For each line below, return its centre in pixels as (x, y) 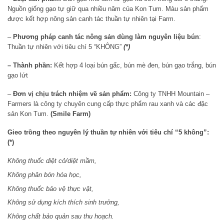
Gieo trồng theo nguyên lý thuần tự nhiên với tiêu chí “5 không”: (108, 132)
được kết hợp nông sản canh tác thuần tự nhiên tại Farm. (91, 18)
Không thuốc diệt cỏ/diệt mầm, (53, 161)
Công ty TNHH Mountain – (170, 94)
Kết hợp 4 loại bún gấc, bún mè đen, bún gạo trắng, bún (135, 65)
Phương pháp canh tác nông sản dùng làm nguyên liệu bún (106, 37)
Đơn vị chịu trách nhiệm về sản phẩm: (72, 94)
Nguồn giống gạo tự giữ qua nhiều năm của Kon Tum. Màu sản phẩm (108, 8)
